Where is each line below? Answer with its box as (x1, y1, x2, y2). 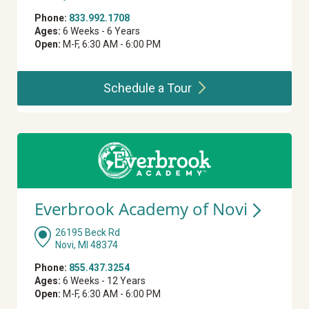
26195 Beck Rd (55, 227, 120, 239)
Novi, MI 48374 (55, 239, 118, 251)
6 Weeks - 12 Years (61, 275, 146, 287)
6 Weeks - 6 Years (61, 26, 140, 37)
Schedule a (103, 81, 167, 96)
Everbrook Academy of (34, 197, 212, 221)
